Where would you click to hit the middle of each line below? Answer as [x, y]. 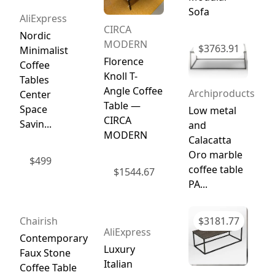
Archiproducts [221, 94]
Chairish [38, 221]
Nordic [35, 36]
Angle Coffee [134, 91]
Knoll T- [121, 76]
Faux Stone [45, 253]
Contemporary [53, 238]
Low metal [212, 111]
